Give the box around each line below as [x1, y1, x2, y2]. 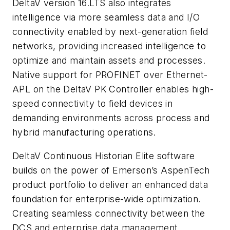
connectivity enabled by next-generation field [12, 26, 208, 37]
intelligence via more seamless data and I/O [12, 12, 200, 23]
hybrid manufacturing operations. [12, 127, 159, 138]
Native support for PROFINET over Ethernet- [12, 69, 208, 81]
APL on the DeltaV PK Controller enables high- [12, 84, 214, 95]
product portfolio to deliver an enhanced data [12, 179, 208, 190]
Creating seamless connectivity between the [12, 207, 205, 219]
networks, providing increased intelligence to [12, 41, 206, 52]
